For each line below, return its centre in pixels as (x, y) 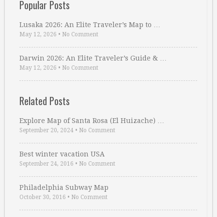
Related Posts (45, 101)
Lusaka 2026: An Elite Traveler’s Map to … (90, 25)
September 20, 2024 (46, 131)
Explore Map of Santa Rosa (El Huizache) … (92, 121)
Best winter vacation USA (62, 154)
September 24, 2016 (46, 164)
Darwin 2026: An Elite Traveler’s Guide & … (93, 58)
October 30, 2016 (43, 197)
